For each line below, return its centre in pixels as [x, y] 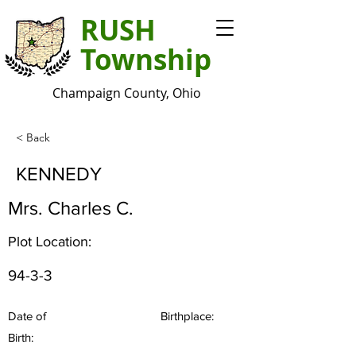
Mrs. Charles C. [71, 208]
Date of [27, 316]
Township [146, 60]
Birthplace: [187, 316]
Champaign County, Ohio [127, 93]
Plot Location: [50, 242]
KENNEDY [59, 174]
